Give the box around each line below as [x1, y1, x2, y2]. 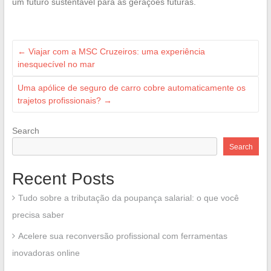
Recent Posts [11, 169, 114, 188]
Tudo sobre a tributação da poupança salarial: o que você [18, 192, 239, 203]
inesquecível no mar [17, 59, 95, 69]
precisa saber [11, 209, 64, 220]
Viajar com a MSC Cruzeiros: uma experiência [25, 46, 205, 56]
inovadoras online [11, 247, 80, 258]
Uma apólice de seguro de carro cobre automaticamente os [17, 82, 246, 93]
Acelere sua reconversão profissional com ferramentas [18, 230, 227, 241]
